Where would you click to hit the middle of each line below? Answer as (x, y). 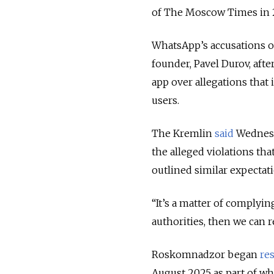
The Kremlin (183, 134)
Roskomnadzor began (205, 255)
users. (165, 101)
